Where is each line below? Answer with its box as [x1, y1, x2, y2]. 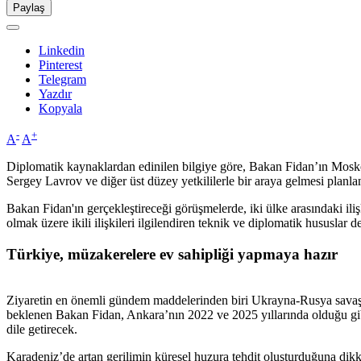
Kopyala [39, 102, 82, 116]
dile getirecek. [6, 322, 77, 336]
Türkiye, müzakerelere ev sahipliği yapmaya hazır [6, 246, 338, 263]
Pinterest [39, 58, 82, 73]
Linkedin [39, 44, 85, 58]
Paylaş [13, 2, 45, 15]
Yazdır [39, 87, 72, 102]
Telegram [39, 73, 86, 87]
